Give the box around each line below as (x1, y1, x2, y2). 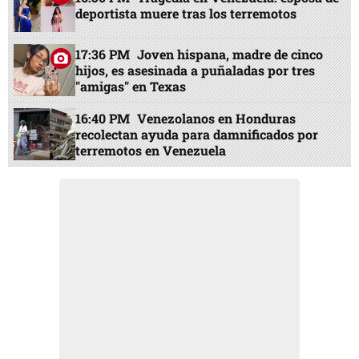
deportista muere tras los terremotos (75, 5, 297, 22)
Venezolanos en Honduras (137, 109, 296, 127)
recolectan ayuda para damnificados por (75, 125, 319, 143)
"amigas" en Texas (75, 77, 187, 95)
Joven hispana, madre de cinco (137, 45, 324, 63)
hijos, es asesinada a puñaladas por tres (75, 61, 316, 79)
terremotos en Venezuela (75, 141, 227, 159)
